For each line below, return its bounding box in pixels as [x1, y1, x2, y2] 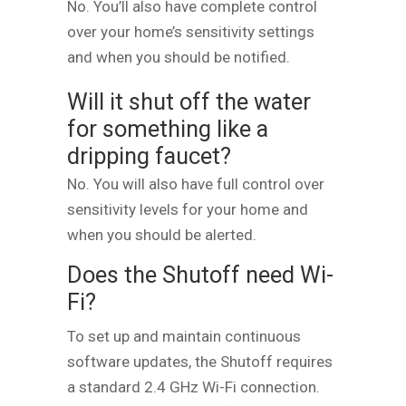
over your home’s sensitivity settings [67, 22, 314, 41]
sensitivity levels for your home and [67, 199, 308, 218]
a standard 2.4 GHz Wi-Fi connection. [67, 377, 320, 396]
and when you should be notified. [67, 47, 290, 66]
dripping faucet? [67, 141, 231, 169]
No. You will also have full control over [67, 174, 324, 193]
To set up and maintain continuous [67, 326, 301, 345]
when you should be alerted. [67, 225, 256, 244]
